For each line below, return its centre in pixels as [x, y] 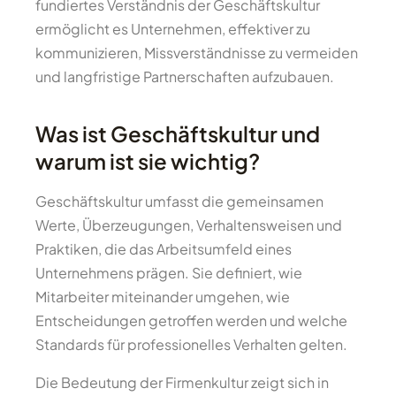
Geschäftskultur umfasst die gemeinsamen [179, 201]
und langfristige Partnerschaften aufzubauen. [185, 76]
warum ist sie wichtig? [148, 161]
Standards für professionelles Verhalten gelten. [191, 344]
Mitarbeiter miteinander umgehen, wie [163, 297]
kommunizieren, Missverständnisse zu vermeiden [197, 53]
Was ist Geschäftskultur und [178, 133]
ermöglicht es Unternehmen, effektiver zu [173, 29]
